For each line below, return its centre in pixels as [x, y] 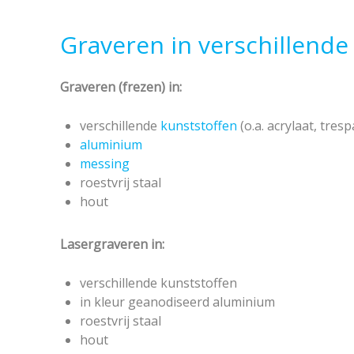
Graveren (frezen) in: [121, 87]
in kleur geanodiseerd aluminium [177, 302]
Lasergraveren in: [112, 244]
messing [105, 164]
